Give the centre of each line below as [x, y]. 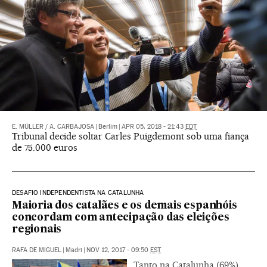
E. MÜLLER [28, 127]
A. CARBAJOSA [72, 127]
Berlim [108, 127]
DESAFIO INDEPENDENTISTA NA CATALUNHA [78, 193]
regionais [37, 230]
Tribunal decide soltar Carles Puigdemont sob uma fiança [131, 136]
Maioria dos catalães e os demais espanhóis [125, 206]
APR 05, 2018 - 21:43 [153, 127]
